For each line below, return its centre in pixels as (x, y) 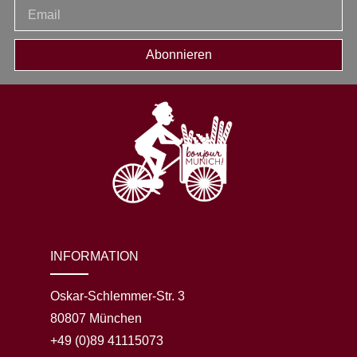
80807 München (96, 318)
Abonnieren (178, 54)
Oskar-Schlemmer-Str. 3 (117, 296)
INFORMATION (94, 256)
